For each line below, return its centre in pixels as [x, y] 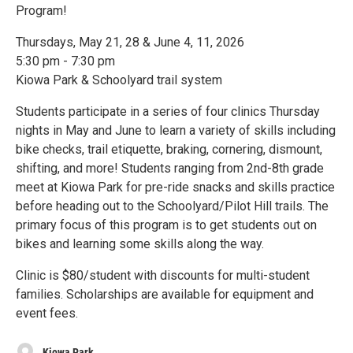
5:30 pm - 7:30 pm [65, 61]
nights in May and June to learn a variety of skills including [176, 131]
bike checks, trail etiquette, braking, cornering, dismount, [169, 150]
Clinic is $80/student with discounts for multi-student [163, 276]
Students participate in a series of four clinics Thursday [168, 112]
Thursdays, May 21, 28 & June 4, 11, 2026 [130, 43]
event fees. [47, 314]
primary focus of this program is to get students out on [166, 225]
